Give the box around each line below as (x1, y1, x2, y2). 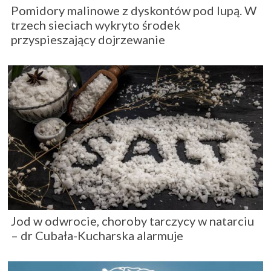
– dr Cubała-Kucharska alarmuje (11, 228, 183, 243)
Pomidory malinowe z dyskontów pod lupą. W (11, 3, 256, 18)
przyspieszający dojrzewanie (11, 32, 165, 47)
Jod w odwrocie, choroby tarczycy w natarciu (11, 214, 254, 229)
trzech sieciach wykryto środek (11, 18, 180, 33)
